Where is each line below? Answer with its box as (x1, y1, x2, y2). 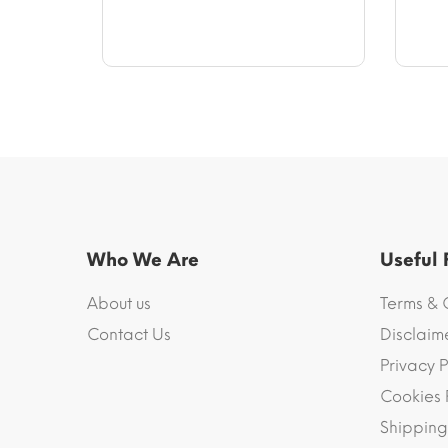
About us (87, 293, 151, 313)
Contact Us (87, 324, 171, 344)
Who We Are (87, 248, 199, 271)
